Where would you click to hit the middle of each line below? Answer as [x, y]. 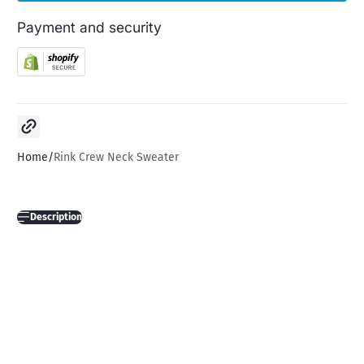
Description [56, 217]
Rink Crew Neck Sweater [116, 157]
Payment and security [89, 27]
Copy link [45, 117]
